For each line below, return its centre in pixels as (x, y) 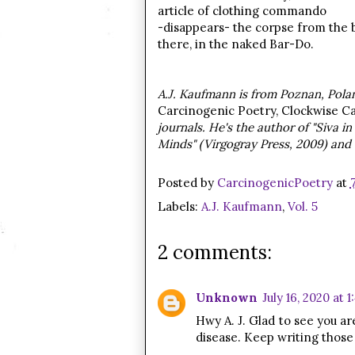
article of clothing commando (242, 11)
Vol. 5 (302, 206)
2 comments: (214, 252)
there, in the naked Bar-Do (234, 44)
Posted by (187, 182)
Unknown (226, 298)
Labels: (179, 206)
